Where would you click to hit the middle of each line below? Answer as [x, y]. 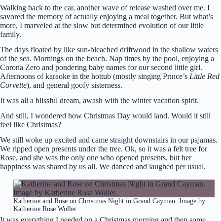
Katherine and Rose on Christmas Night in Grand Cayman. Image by [109, 201]
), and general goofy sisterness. [75, 85]
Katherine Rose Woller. [45, 209]
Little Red [204, 76]
